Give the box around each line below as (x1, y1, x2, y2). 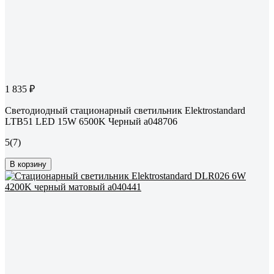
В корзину (10, 160, 46, 169)
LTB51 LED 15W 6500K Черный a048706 (5, 116, 177, 127)
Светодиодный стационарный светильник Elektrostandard (5, 105, 245, 116)
